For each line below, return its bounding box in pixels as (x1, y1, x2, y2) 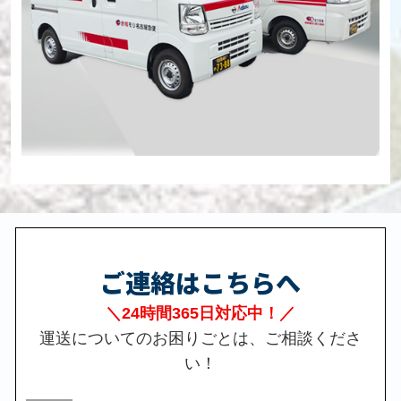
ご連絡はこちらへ (100, 263, 301, 300)
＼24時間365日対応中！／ (106, 303, 295, 322)
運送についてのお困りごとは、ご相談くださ (39, 328, 362, 347)
